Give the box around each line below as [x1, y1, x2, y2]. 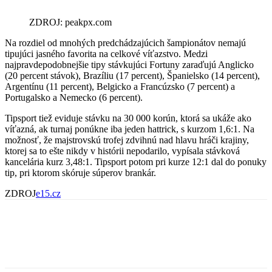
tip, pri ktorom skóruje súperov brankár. [5, 167, 156, 178]
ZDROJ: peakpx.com [29, 16, 112, 27]
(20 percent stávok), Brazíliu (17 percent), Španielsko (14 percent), [5, 70, 260, 81]
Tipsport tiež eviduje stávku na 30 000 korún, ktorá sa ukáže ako [5, 112, 251, 123]
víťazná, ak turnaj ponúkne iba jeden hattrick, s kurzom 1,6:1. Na [5, 123, 254, 134]
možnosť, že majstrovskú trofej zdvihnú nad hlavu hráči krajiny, [5, 134, 249, 145]
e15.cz [36, 188, 61, 199]
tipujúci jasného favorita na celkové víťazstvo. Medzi [5, 48, 208, 59]
